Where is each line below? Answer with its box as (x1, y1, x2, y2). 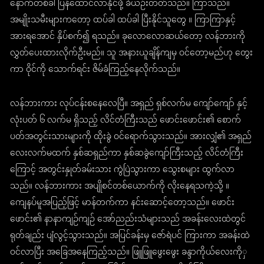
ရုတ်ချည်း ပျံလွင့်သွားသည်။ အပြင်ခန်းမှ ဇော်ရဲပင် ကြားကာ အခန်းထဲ (10, 227, 250, 246)
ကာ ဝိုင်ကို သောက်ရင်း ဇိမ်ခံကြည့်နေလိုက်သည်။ (10, 61, 181, 80)
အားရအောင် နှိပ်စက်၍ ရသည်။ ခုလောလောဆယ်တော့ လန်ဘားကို (10, 28, 246, 47)
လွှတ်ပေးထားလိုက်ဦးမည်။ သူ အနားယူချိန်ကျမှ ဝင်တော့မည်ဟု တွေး (10, 44, 253, 63)
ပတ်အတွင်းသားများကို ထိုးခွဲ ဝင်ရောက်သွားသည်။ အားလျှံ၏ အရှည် (10, 128, 252, 147)
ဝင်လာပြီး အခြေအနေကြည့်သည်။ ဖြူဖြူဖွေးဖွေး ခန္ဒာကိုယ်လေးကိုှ (10, 243, 247, 262)
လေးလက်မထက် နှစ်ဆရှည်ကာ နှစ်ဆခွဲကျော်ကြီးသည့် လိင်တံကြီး (10, 144, 244, 163)
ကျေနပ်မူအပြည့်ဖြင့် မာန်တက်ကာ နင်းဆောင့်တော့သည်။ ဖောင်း (10, 194, 235, 213)
